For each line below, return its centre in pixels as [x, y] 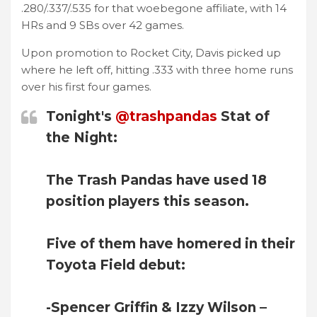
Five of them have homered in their [171, 243]
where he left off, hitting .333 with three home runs [157, 69]
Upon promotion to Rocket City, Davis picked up [151, 52]
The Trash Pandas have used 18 [156, 180]
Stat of [243, 116]
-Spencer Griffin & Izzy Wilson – [156, 307]
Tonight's [81, 116]
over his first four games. [86, 86]
